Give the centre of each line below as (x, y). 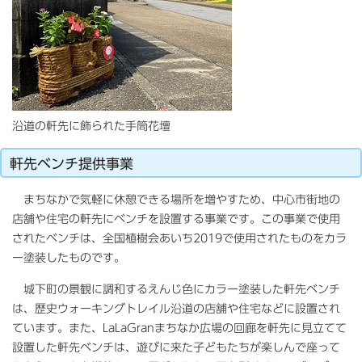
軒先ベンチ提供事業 (72, 163)
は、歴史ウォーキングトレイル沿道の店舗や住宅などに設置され (176, 308)
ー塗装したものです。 (69, 257)
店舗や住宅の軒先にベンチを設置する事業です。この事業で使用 (176, 219)
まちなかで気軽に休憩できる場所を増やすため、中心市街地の (176, 199)
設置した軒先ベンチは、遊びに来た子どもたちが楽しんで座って (176, 347)
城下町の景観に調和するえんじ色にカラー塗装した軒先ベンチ (176, 289)
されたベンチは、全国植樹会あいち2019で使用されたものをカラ (179, 238)
